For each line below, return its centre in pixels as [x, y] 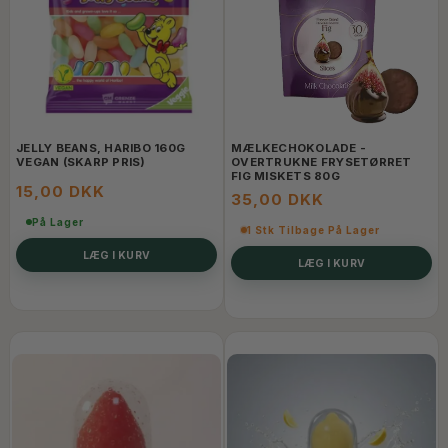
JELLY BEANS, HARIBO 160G [100, 148]
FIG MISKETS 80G [285, 176]
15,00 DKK [60, 192]
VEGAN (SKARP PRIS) [81, 162]
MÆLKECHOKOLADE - [298, 148]
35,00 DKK [277, 200]
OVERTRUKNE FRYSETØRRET [321, 162]
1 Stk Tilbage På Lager [313, 230]
